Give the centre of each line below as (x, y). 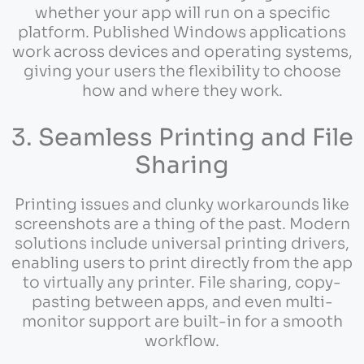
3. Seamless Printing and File (182, 138)
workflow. (182, 342)
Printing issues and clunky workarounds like (182, 205)
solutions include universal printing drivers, (182, 244)
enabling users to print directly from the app (182, 264)
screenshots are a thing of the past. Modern (182, 225)
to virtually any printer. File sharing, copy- (182, 283)
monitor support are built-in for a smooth (182, 322)
